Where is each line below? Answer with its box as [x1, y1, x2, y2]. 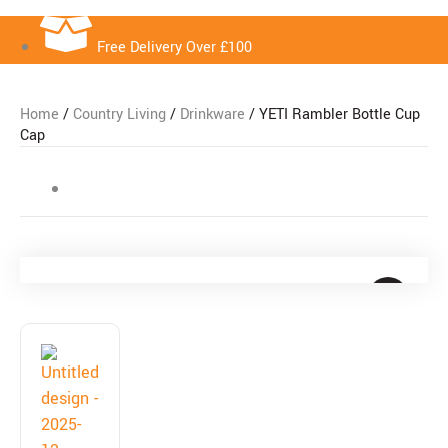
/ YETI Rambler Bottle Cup [245, 104, 420, 126]
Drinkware [180, 104, 245, 126]
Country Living [73, 104, 166, 126]
